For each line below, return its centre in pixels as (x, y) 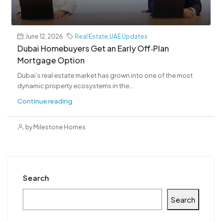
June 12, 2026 (44, 36)
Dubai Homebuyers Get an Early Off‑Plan (93, 48)
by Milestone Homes (55, 127)
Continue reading (45, 101)
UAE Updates (129, 36)
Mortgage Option (51, 60)
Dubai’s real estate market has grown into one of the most (105, 75)
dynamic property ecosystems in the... (76, 85)
